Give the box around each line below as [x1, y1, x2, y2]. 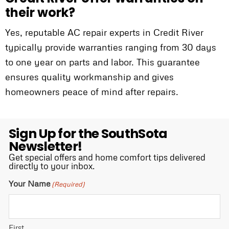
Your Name [9, 178, 51, 189]
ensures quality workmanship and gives [5, 71, 174, 83]
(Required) [52, 180, 85, 189]
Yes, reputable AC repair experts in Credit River [5, 27, 203, 38]
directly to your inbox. [9, 161, 95, 172]
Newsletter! [9, 138, 82, 156]
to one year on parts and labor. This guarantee [5, 56, 200, 68]
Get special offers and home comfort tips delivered [9, 152, 205, 163]
